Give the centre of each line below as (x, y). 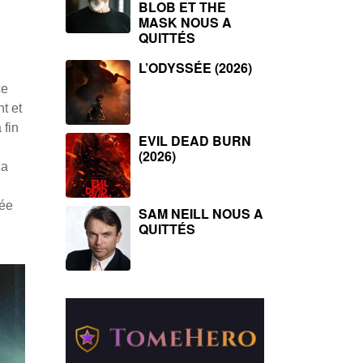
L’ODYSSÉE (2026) (195, 68)
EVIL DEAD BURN (195, 141)
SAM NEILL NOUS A (201, 214)
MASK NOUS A (185, 22)
